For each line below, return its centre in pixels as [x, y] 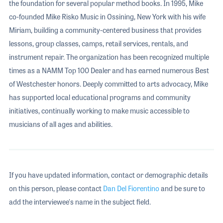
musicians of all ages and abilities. [60, 124]
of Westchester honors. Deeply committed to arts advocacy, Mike [108, 84]
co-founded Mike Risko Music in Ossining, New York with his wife [107, 17]
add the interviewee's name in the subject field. [80, 202]
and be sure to [182, 188]
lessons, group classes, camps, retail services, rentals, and [98, 44]
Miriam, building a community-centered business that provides [105, 30]
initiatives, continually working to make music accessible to [99, 111]
